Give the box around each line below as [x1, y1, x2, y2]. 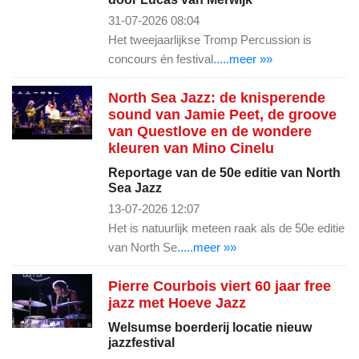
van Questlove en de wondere [108, 123, 312, 139]
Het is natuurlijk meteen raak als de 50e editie [108, 220, 345, 235]
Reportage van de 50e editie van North [108, 165, 341, 179]
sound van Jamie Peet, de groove [108, 106, 337, 123]
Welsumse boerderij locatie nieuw [108, 320, 312, 334]
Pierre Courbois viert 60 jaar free [108, 277, 331, 294]
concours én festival [108, 51, 213, 66]
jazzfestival [108, 335, 175, 349]
